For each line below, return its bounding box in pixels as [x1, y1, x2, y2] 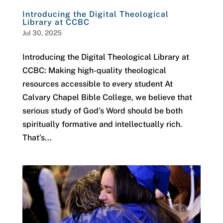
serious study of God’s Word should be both [22, 106, 183, 116]
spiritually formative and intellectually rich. [22, 119, 182, 129]
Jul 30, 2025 [22, 29, 62, 37]
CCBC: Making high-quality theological [22, 66, 166, 76]
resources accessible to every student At [22, 79, 173, 89]
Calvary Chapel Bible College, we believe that [22, 93, 192, 103]
